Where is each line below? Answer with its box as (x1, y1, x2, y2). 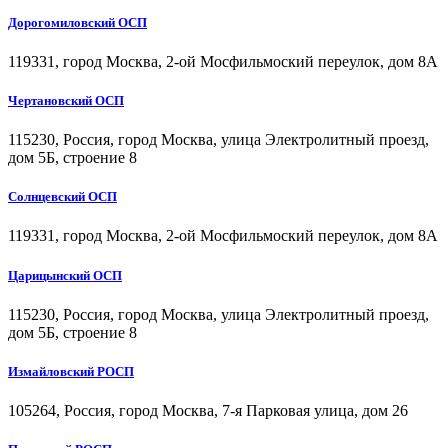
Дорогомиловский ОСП (8, 14, 147, 30)
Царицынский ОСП (8, 267, 122, 283)
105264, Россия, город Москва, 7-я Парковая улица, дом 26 (8, 402, 408, 420)
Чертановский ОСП (8, 92, 124, 108)
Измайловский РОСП (8, 363, 134, 379)
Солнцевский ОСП (8, 189, 117, 205)
